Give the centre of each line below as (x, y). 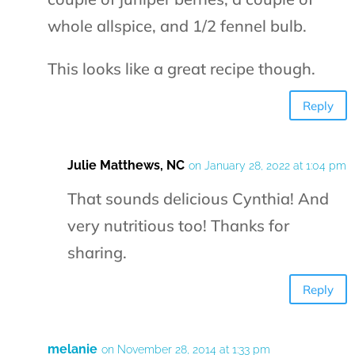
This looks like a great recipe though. (181, 69)
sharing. (97, 253)
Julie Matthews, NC (126, 166)
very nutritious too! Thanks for (178, 226)
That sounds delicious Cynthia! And (198, 199)
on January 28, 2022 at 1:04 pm (267, 166)
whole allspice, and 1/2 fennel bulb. (177, 26)
